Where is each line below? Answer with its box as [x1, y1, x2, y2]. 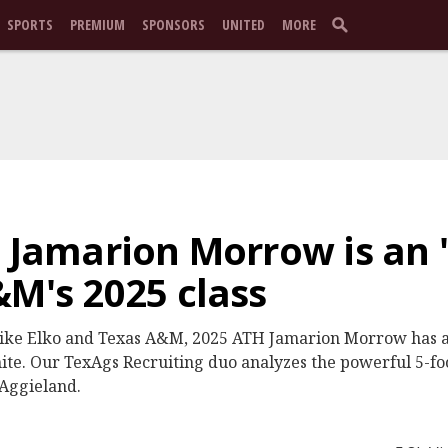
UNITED [222, 15, 265, 34]
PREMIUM [70, 15, 125, 34]
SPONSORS [142, 15, 205, 34]
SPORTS [7, 15, 53, 34]
